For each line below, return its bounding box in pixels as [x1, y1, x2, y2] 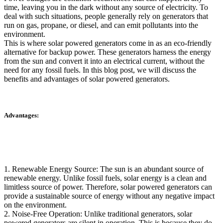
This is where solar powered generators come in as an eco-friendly [4, 39, 212, 48]
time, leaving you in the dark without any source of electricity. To [4, 3, 208, 12]
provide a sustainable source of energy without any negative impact [4, 191, 215, 200]
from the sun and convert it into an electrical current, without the [4, 57, 205, 66]
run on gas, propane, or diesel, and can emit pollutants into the [4, 21, 198, 30]
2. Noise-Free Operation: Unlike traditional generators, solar [4, 209, 192, 218]
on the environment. [4, 200, 67, 209]
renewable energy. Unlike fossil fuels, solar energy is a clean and [4, 173, 207, 182]
